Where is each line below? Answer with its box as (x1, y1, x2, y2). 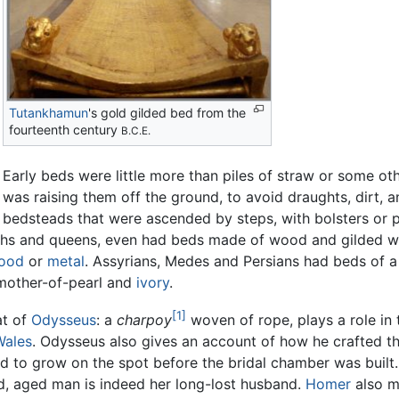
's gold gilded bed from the (88, 104, 247, 120)
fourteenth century (9, 121, 122, 137)
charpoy (117, 310, 172, 329)
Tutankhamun (9, 104, 89, 120)
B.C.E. (121, 124, 151, 137)
